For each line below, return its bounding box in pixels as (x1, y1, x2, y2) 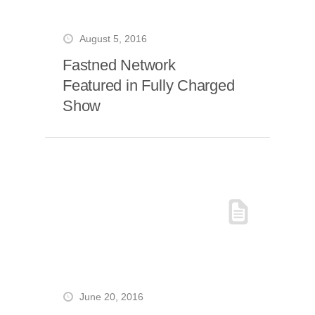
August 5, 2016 (79, 34, 147, 44)
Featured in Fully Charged (63, 77, 235, 94)
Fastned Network (63, 56, 176, 74)
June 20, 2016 (79, 292, 143, 302)
